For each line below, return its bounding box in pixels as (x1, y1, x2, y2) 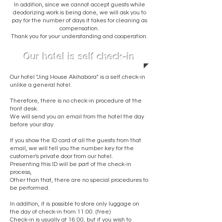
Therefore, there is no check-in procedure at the (10, 98, 142, 104)
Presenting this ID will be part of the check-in (10, 161, 131, 167)
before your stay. (10, 121, 55, 128)
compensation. (59, 25, 99, 32)
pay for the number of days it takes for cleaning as (11, 17, 147, 24)
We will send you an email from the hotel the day (10, 113, 144, 120)
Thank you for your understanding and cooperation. (11, 33, 148, 40)
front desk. (10, 106, 38, 112)
